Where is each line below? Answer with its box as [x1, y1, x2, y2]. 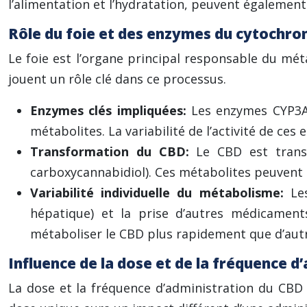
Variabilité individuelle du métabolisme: [30, 184, 291, 201]
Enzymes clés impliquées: [30, 102, 191, 119]
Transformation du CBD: [30, 143, 197, 160]
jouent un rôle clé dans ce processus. [8, 71, 226, 87]
